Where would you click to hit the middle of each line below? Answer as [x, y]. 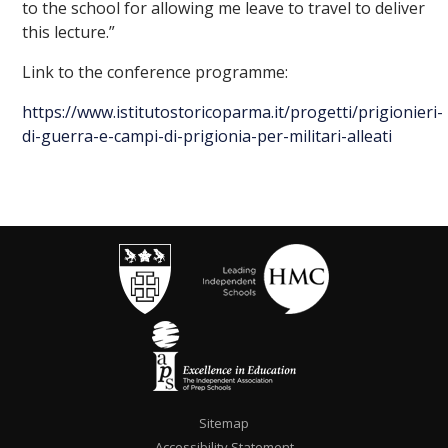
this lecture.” [69, 31]
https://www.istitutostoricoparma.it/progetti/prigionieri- [233, 111]
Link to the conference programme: [155, 71]
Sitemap [224, 422]
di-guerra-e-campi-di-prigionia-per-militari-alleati [207, 135]
